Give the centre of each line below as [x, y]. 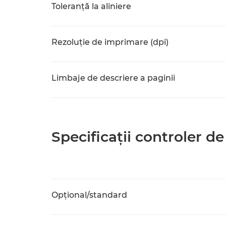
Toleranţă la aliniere [91, 6]
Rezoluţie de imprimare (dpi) [110, 42]
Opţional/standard [89, 195]
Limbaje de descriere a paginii [113, 78]
